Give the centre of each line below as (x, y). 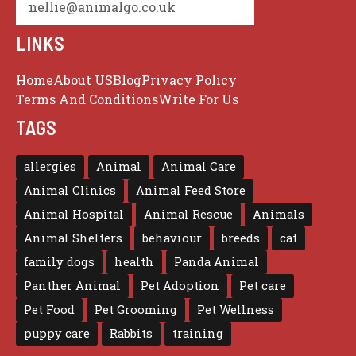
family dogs (59, 262)
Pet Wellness (236, 310)
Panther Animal (72, 286)
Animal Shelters (73, 238)
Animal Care (199, 167)
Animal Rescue (188, 215)
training (198, 334)
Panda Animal (217, 262)
